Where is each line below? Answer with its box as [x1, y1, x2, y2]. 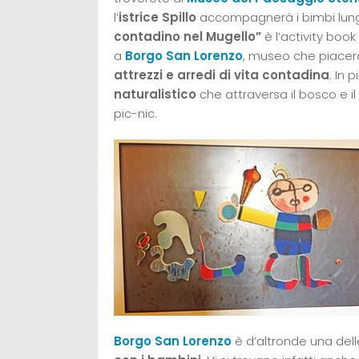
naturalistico [114, 85, 196, 103]
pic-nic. [114, 104, 157, 122]
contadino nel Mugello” [114, 27, 261, 45]
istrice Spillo [119, 8, 196, 26]
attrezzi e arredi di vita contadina [114, 66, 329, 83]
